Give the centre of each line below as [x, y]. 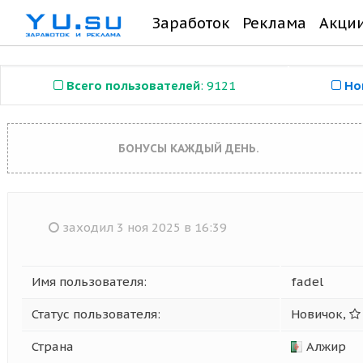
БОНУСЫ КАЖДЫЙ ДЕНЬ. [188, 148]
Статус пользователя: [96, 314]
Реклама [274, 23]
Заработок [191, 23]
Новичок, [320, 314]
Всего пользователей [133, 85]
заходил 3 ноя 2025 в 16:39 [143, 227]
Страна [53, 346]
